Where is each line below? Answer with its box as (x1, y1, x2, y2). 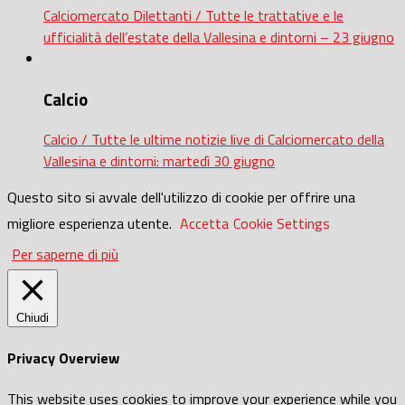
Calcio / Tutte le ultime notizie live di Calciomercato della (43, 128, 384, 151)
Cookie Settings (233, 212, 330, 235)
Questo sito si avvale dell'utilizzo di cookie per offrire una (7, 186, 355, 209)
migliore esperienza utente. (7, 212, 175, 235)
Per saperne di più (12, 243, 118, 266)
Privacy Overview (7, 346, 119, 369)
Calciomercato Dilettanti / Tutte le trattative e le (43, 4, 344, 26)
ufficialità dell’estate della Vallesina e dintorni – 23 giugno (43, 25, 394, 48)
